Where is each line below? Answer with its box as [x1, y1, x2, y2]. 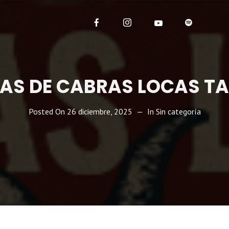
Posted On [28, 106, 67, 117]
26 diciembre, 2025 [66, 106, 132, 117]
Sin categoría [155, 106, 201, 117]
